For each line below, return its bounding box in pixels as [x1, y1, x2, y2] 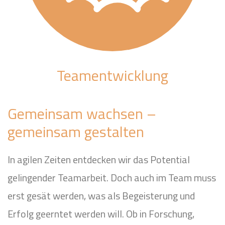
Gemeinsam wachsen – [8, 102, 156, 125]
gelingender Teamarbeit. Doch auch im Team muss [8, 170, 216, 185]
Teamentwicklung [57, 64, 168, 87]
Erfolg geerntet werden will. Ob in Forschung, [8, 206, 194, 221]
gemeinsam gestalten [8, 120, 144, 143]
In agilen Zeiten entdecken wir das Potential [8, 152, 190, 167]
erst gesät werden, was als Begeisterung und [8, 188, 195, 203]
